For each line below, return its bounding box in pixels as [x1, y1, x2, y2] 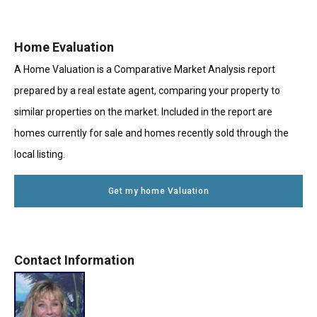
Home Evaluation [14, 39, 114, 54]
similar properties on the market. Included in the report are [14, 105, 272, 117]
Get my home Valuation [108, 185, 209, 196]
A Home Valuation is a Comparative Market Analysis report [14, 63, 275, 75]
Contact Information [14, 252, 134, 267]
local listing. [14, 148, 65, 160]
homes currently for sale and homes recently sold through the [14, 127, 289, 139]
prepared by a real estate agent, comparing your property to [14, 84, 280, 96]
